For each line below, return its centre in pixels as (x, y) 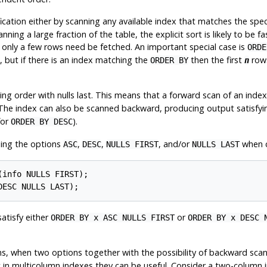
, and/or (175, 144)
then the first (216, 60)
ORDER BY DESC (41, 121)
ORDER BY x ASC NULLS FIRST (112, 218)
